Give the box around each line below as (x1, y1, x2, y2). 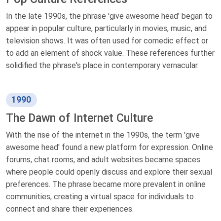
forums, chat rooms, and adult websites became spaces (6, 154, 200, 164)
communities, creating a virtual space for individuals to (6, 191, 194, 201)
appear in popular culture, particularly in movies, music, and (6, 23, 207, 33)
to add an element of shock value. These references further (6, 48, 215, 58)
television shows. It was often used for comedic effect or (6, 36, 208, 45)
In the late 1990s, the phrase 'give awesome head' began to (6, 11, 213, 21)
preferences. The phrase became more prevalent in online (6, 179, 206, 189)
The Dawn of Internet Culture (6, 110, 153, 125)
